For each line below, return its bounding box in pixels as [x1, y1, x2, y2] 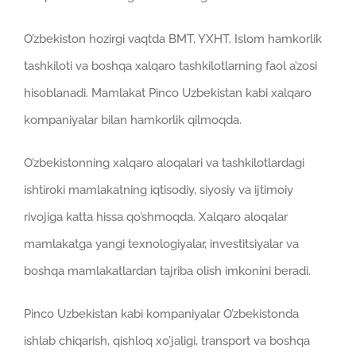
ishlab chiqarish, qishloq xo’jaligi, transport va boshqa [24, 334, 310, 349]
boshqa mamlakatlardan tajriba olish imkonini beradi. [24, 264, 311, 279]
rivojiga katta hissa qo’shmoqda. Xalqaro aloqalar [24, 210, 288, 225]
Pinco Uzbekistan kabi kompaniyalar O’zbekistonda [24, 307, 299, 322]
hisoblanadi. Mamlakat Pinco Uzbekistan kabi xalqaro [24, 86, 311, 101]
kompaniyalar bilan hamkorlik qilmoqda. [24, 113, 242, 128]
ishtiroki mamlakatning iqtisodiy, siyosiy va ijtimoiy [24, 183, 293, 198]
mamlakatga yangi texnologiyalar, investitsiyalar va [24, 237, 299, 252]
